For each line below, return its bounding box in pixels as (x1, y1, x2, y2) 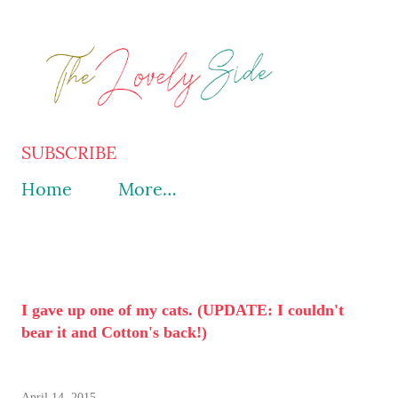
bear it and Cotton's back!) (21, 322, 207, 341)
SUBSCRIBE (21, 141, 116, 164)
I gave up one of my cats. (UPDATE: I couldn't (21, 300, 344, 319)
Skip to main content (243, 15, 347, 28)
